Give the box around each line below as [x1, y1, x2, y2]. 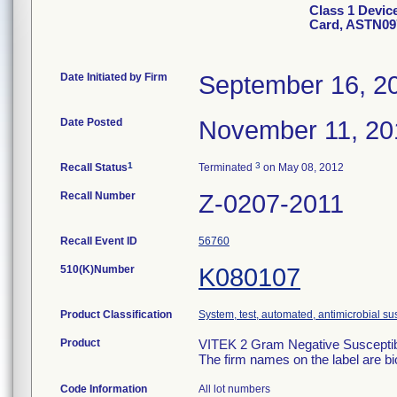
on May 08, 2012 [261, 161, 344, 174]
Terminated [198, 161, 255, 174]
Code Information [60, 383, 147, 395]
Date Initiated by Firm [60, 71, 167, 83]
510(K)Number [60, 263, 135, 276]
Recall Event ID [60, 235, 137, 247]
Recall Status [60, 161, 128, 174]
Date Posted [60, 116, 122, 128]
